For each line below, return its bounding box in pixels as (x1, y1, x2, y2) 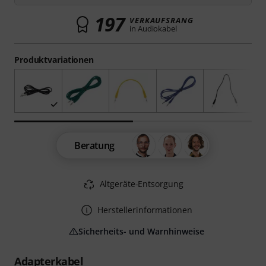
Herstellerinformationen (97, 204, 192, 216)
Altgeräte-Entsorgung (99, 178, 183, 190)
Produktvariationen (14, 54, 94, 65)
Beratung (74, 139, 115, 153)
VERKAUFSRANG (129, 15, 194, 26)
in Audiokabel (129, 23, 177, 34)
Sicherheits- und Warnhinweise (78, 226, 204, 237)
